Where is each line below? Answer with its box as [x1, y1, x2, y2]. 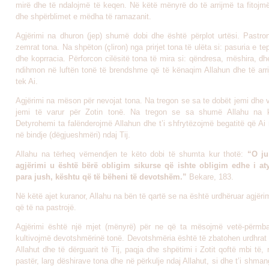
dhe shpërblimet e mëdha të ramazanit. [16, 12, 151, 21]
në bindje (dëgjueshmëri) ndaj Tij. [16, 130, 130, 139]
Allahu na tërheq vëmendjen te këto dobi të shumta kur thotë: [16, 150, 247, 159]
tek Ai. [16, 77, 40, 86]
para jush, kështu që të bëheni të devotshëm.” [16, 172, 189, 181]
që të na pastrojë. [16, 203, 76, 212]
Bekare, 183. [189, 172, 234, 181]
